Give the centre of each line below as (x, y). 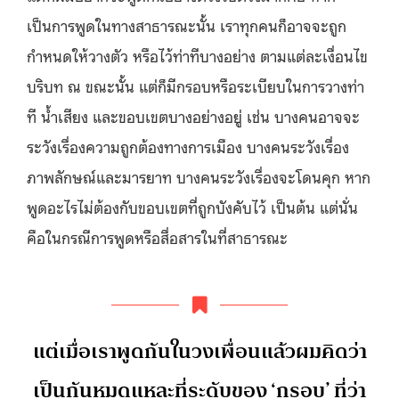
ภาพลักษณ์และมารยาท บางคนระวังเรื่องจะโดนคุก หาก (199, 176)
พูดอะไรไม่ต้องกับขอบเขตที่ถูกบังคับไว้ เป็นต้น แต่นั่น (192, 206)
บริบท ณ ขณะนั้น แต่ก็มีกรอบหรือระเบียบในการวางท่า (195, 85)
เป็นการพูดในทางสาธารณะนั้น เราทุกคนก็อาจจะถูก (187, 24)
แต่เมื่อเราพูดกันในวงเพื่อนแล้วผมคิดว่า (199, 351)
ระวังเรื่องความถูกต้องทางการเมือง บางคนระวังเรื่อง (188, 146)
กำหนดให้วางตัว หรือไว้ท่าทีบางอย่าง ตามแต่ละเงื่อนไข (197, 55)
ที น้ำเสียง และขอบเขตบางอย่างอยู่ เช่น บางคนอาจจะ (193, 115)
